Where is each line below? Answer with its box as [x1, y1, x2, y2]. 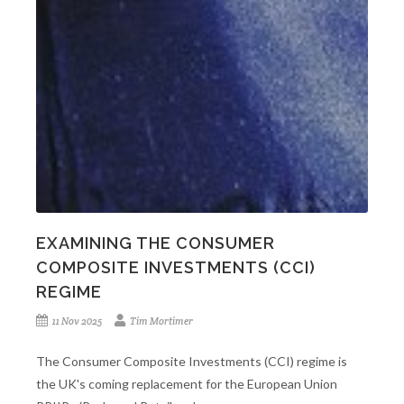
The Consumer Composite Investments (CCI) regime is [36, 353, 347, 369]
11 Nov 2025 [50, 314, 115, 327]
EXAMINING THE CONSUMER [36, 233, 275, 252]
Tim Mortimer [128, 314, 193, 327]
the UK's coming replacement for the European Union [36, 375, 337, 391]
